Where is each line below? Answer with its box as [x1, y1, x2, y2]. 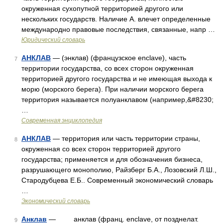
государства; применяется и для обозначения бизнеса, [21, 155, 203, 163]
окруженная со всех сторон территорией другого [21, 145, 181, 153]
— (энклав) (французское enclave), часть [51, 54, 186, 62]
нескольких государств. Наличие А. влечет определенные [21, 15, 211, 23]
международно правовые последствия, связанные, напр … [21, 25, 215, 33]
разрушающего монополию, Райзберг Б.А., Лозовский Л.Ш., [21, 166, 217, 174]
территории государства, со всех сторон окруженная [21, 64, 194, 72]
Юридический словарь [21, 36, 85, 43]
